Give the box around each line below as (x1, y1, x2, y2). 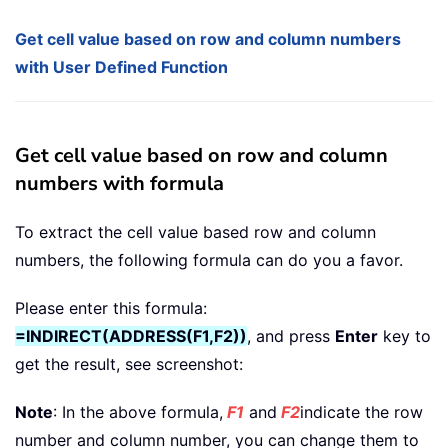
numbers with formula (15, 170, 224, 198)
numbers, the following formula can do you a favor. (15, 250, 403, 271)
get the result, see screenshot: (15, 354, 243, 375)
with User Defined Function (15, 57, 228, 78)
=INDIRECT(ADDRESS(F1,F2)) (15, 326, 247, 347)
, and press (247, 326, 335, 347)
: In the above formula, (53, 402, 223, 423)
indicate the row (300, 402, 423, 423)
